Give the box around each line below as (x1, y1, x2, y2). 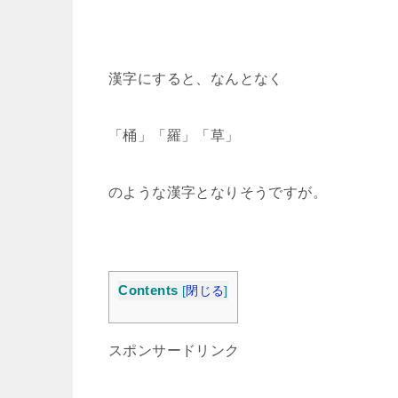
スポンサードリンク (108, 343, 240, 359)
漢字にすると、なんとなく (108, 71, 283, 86)
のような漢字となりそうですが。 (108, 185, 327, 200)
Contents (118, 283, 179, 298)
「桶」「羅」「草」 (108, 128, 240, 143)
